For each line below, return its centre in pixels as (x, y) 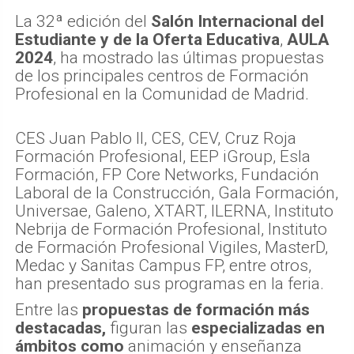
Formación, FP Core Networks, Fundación (167, 174)
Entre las (49, 309)
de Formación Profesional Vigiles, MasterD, (171, 247)
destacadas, (60, 328)
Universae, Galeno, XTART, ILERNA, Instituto (174, 211)
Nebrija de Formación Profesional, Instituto (171, 229)
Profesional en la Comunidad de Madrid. (162, 94)
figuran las (149, 328)
